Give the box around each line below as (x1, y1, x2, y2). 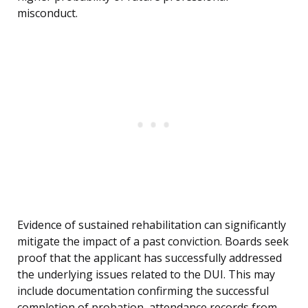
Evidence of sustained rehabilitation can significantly (17, 217, 286, 233)
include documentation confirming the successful (17, 283, 269, 299)
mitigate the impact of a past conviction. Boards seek (17, 234, 289, 250)
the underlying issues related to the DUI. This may (17, 267, 275, 283)
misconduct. (17, 5, 78, 21)
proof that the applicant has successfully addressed (17, 250, 282, 266)
